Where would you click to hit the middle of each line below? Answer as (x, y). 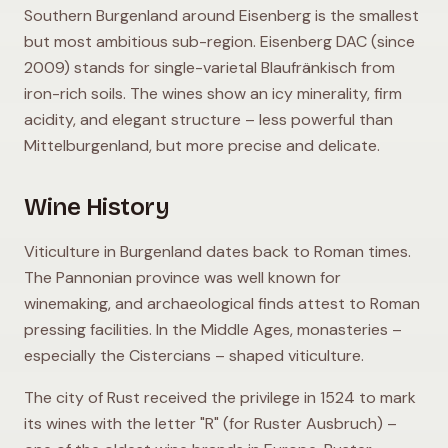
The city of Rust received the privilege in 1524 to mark (220, 397)
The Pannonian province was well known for (182, 277)
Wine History (97, 206)
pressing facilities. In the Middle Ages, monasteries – (213, 329)
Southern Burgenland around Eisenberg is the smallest (221, 15)
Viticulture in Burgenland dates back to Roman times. (217, 251)
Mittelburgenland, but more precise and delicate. (202, 145)
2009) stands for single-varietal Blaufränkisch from (209, 67)
